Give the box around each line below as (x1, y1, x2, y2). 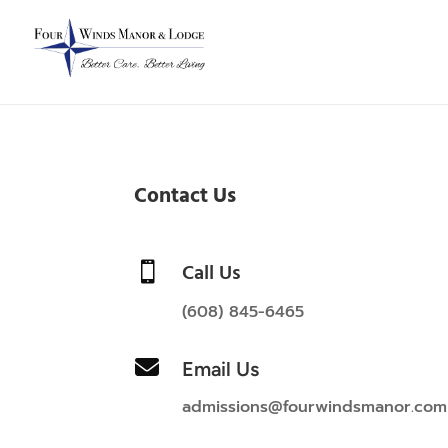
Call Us (181, 257, 241, 290)
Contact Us (134, 179, 237, 213)
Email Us (181, 357, 259, 382)
